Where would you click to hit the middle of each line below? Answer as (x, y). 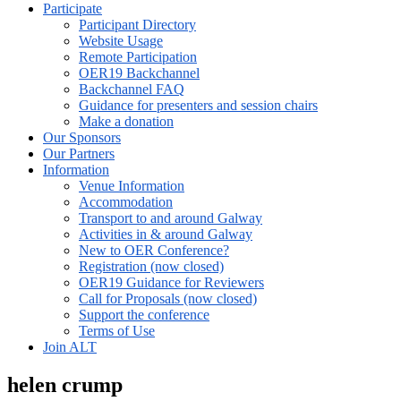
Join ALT (70, 347)
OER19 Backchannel (139, 73)
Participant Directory (137, 25)
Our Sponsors (82, 137)
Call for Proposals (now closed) (168, 299)
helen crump (65, 384)
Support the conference (144, 315)
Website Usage (121, 41)
